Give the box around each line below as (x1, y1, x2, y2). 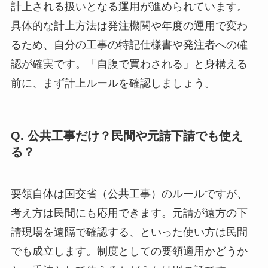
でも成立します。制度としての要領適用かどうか (10, 245, 248, 257)
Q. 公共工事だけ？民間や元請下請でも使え (10, 129, 243, 143)
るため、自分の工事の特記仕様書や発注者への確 (10, 39, 248, 51)
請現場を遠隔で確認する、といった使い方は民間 (10, 226, 248, 238)
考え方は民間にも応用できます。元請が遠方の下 (10, 206, 248, 219)
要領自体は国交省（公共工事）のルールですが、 (10, 187, 248, 200)
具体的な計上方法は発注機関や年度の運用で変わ (10, 20, 248, 32)
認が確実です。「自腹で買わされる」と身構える (10, 58, 248, 71)
